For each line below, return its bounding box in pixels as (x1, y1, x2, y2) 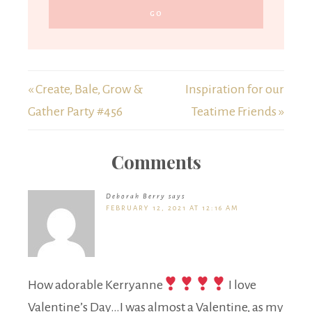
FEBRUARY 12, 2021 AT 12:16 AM (106, 204, 239, 212)
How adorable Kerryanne (28, 278, 163, 292)
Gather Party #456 (28, 104, 123, 119)
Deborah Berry (106, 192, 166, 201)
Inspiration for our (185, 82, 284, 97)
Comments (111, 150, 201, 175)
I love (226, 278, 257, 292)
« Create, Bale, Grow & (28, 82, 143, 97)
